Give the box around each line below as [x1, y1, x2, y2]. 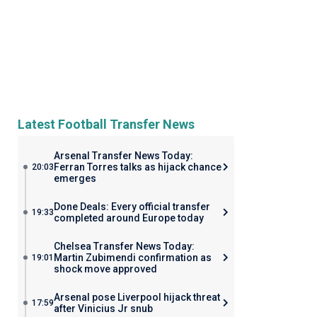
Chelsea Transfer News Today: [53, 241, 195, 252]
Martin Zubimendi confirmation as [53, 252, 212, 263]
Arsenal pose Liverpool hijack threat [53, 292, 220, 303]
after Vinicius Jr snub [53, 303, 153, 314]
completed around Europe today [53, 212, 204, 224]
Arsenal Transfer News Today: [53, 150, 193, 161]
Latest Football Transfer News [17, 117, 195, 132]
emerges [53, 173, 96, 184]
